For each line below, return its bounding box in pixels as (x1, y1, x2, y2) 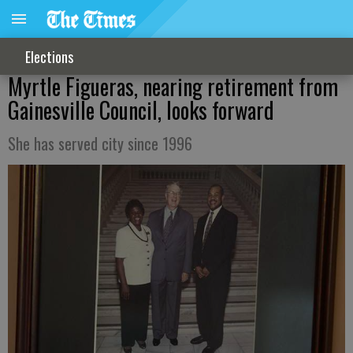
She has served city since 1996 (8, 132, 192, 155)
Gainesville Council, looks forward (8, 94, 274, 126)
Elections (25, 46, 73, 67)
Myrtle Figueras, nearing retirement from (8, 70, 338, 102)
